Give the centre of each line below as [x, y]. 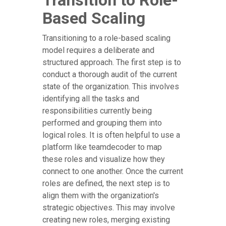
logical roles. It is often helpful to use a [111, 135]
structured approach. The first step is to [112, 63]
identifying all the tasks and [91, 99]
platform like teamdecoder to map [102, 147]
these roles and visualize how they [104, 159]
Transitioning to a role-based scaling [106, 38]
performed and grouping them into [102, 123]
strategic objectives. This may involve [109, 208]
